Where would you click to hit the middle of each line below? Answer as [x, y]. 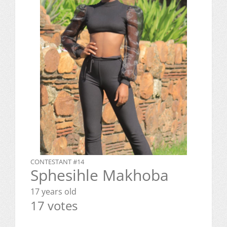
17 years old [53, 192]
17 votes [54, 206]
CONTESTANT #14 [57, 162]
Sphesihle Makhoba [100, 175]
